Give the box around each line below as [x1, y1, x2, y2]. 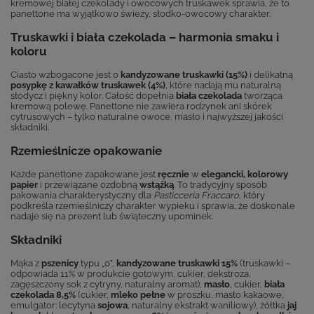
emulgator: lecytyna [11, 299, 97, 310]
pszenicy [41, 257, 78, 268]
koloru [11, 43, 47, 58]
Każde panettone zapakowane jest [11, 168, 158, 179]
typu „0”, [78, 257, 116, 268]
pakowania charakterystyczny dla [11, 189, 153, 200]
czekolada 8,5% [11, 289, 76, 300]
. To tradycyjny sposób [174, 179, 267, 190]
